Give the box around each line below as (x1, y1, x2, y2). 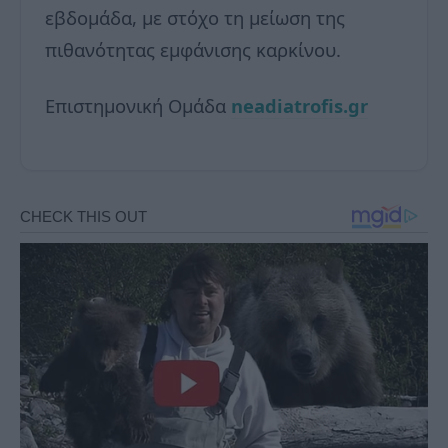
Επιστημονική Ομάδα (45, 92, 231, 118)
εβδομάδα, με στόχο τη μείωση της (45, 4, 345, 30)
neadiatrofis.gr (231, 92, 368, 118)
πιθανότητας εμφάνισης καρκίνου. (45, 36, 341, 62)
